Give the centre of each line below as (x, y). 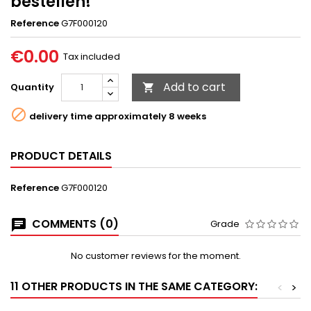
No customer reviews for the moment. (155, 256)
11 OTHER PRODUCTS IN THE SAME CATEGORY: (134, 287)
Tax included (92, 57)
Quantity (32, 87)
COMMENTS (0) (74, 224)
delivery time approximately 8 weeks (117, 116)
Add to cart (194, 87)
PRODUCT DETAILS (61, 156)
